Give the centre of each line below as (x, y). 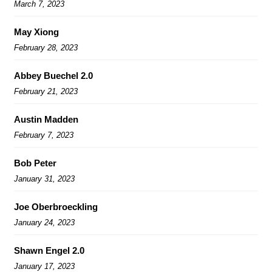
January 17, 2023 (44, 266)
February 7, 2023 (44, 135)
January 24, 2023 (44, 222)
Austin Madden (46, 119)
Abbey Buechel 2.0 (53, 75)
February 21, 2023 (46, 91)
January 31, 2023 (44, 178)
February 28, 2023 (46, 47)
